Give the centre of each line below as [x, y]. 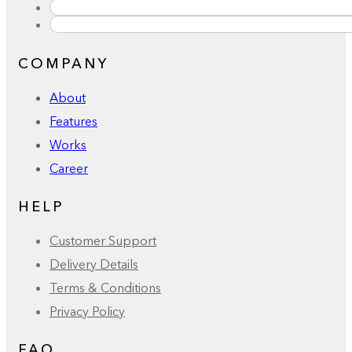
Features [73, 121]
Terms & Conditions [105, 287]
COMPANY [63, 63]
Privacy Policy [87, 311]
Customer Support [103, 240]
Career [69, 168]
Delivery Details [94, 264]
